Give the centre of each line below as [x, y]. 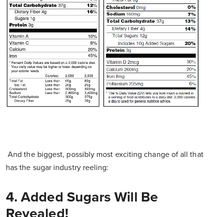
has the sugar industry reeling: [57, 167]
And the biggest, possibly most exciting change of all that [105, 154]
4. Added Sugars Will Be [82, 197]
